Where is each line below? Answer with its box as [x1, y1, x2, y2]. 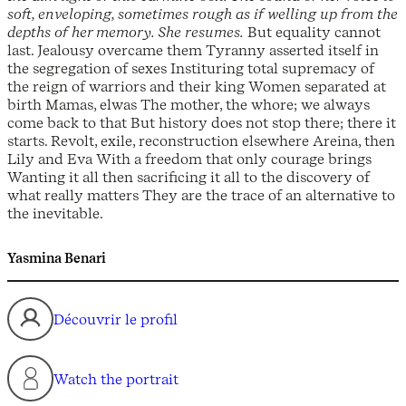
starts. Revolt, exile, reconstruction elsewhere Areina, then [7, 131, 395, 150]
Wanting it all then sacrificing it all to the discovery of [7, 168, 370, 187]
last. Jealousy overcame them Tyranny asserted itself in [7, 41, 379, 60]
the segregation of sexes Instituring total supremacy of [7, 59, 374, 78]
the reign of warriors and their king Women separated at [7, 77, 386, 96]
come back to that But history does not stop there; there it [7, 113, 396, 132]
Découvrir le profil [53, 309, 178, 328]
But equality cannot [244, 23, 381, 42]
